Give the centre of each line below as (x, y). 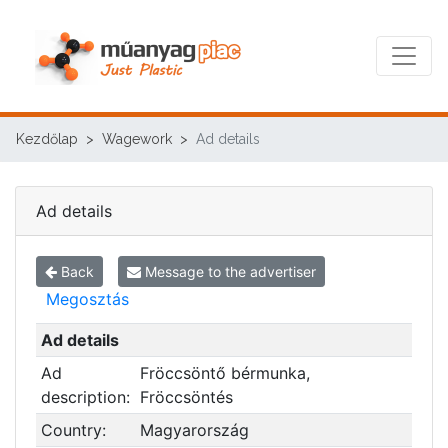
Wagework (137, 139)
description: (85, 397)
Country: (73, 430)
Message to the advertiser (228, 271)
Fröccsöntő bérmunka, (224, 373)
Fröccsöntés (186, 397)
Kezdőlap (47, 139)
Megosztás (87, 299)
